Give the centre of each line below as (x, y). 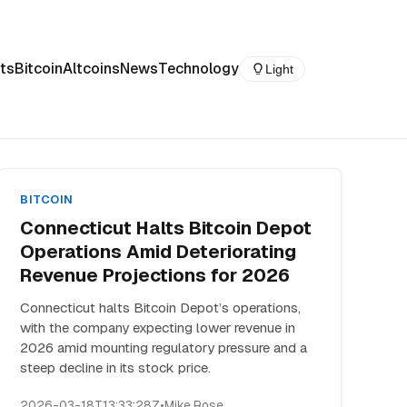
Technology (199, 68)
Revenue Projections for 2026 (155, 275)
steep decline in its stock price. (116, 367)
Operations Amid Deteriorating (159, 252)
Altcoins (91, 68)
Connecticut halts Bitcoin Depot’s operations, (161, 308)
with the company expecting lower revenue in (158, 328)
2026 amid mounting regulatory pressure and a (164, 347)
